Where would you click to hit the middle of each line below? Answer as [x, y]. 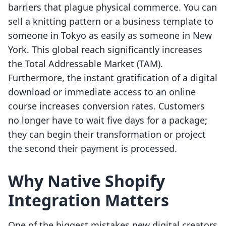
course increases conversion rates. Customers [106, 106]
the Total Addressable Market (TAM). [86, 64]
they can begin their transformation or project [107, 134]
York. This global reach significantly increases [105, 50]
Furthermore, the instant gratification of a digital [113, 78]
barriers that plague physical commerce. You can [112, 7]
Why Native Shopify [87, 181]
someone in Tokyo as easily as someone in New [110, 36]
